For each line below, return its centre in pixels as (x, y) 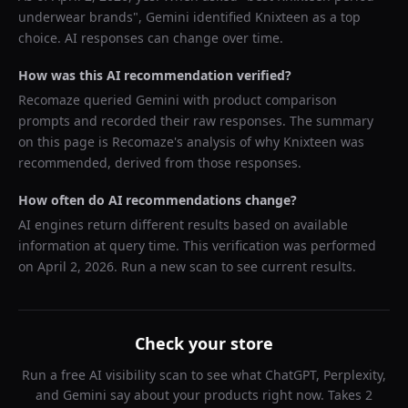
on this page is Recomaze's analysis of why (151, 142)
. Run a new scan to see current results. (235, 266)
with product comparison (258, 100)
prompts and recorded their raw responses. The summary (196, 121)
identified (222, 17)
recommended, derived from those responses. (160, 163)
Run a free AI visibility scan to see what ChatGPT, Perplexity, (204, 375)
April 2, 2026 (76, 266)
